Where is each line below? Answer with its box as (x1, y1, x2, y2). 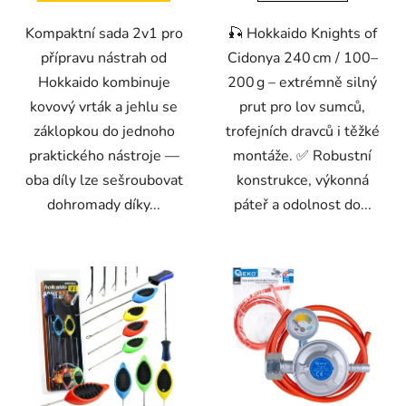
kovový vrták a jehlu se (30, 96, 178, 117)
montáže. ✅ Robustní (233, 145, 372, 166)
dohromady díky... (47, 194, 160, 215)
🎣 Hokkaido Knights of (227, 23, 377, 43)
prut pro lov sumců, (239, 96, 365, 117)
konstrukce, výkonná (236, 169, 369, 190)
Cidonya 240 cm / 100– (227, 47, 378, 68)
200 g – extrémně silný (227, 72, 377, 92)
